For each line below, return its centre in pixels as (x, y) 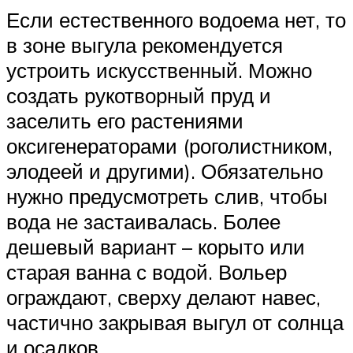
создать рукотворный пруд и (139, 96)
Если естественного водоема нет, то (176, 20)
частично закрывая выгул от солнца (175, 323)
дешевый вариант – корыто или (156, 247)
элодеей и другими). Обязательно (165, 171)
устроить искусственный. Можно (159, 71)
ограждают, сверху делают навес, (163, 297)
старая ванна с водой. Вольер (147, 272)
